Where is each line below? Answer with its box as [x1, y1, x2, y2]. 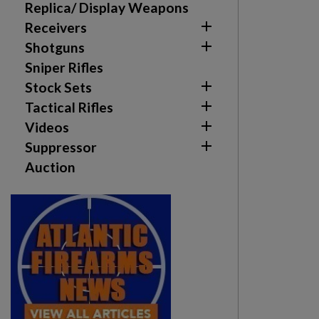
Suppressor [25, 139, 97, 155]
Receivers [25, 19, 87, 36]
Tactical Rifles [25, 99, 113, 115]
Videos [25, 119, 69, 135]
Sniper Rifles [25, 59, 103, 75]
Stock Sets [25, 79, 92, 95]
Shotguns [25, 39, 85, 56]
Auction [25, 159, 75, 175]
